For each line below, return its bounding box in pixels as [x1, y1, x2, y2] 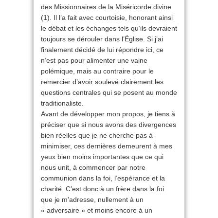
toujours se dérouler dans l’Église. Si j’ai [41, 35, 163, 43]
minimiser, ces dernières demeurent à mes [41, 142, 172, 150]
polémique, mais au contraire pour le [41, 67, 154, 75]
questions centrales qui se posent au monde [41, 89, 177, 97]
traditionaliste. [41, 99, 84, 108]
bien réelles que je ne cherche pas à [41, 131, 153, 140]
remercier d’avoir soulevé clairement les [41, 78, 163, 86]
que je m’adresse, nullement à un [41, 196, 144, 204]
